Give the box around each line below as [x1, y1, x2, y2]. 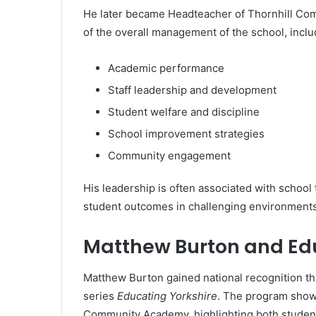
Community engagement [108, 148, 231, 162]
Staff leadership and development [108, 83, 276, 97]
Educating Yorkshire [117, 289, 217, 303]
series [83, 289, 117, 303]
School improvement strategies [108, 126, 265, 140]
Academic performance [108, 61, 224, 75]
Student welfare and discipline [108, 104, 260, 119]
